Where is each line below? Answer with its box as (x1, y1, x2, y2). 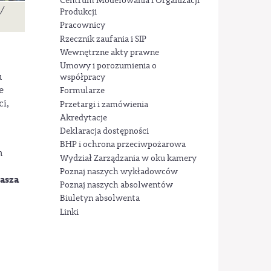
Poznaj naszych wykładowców (59, 166, 178, 177)
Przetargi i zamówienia (59, 99, 148, 110)
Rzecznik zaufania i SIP (59, 33, 146, 45)
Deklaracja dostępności (59, 126, 149, 137)
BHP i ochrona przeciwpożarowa (59, 139, 186, 151)
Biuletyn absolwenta (59, 193, 140, 204)
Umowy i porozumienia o (59, 60, 157, 72)
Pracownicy (59, 20, 105, 31)
